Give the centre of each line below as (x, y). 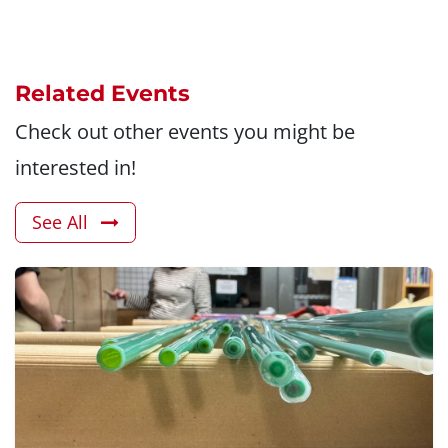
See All (62, 221)
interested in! (75, 167)
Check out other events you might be (185, 131)
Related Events (102, 92)
